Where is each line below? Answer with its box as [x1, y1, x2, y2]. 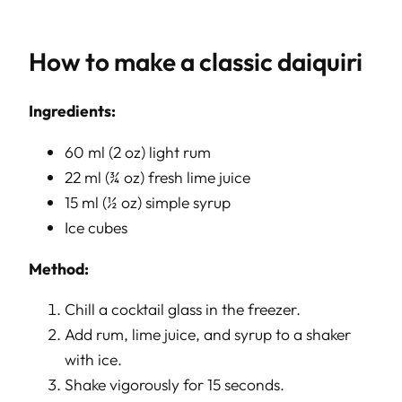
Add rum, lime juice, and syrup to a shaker [65, 324, 351, 345]
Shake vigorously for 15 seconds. [65, 374, 284, 396]
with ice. [65, 349, 122, 371]
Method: [29, 258, 89, 279]
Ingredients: [29, 100, 116, 122]
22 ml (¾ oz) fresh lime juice [65, 166, 250, 188]
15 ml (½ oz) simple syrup [65, 191, 231, 213]
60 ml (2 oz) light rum [65, 141, 211, 162]
